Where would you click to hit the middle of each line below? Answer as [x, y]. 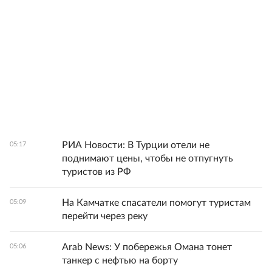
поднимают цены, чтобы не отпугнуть [148, 159]
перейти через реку [105, 216]
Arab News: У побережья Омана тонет [147, 247]
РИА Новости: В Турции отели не [136, 145]
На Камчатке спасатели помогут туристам [156, 203]
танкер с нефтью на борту [120, 261]
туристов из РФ [97, 172]
